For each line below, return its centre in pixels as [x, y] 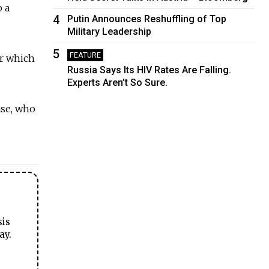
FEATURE [86, 55]
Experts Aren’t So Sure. [118, 82]
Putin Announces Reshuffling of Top [147, 19]
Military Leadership [110, 31]
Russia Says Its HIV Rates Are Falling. [150, 70]
